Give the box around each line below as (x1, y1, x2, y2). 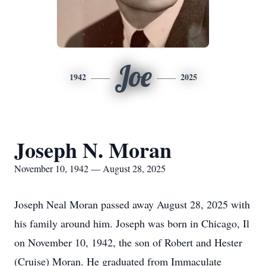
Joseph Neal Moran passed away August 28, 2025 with (14, 197, 250, 211)
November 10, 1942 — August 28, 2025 (14, 162, 166, 175)
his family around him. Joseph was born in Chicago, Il (14, 216, 249, 230)
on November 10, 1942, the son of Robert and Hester (14, 235, 242, 249)
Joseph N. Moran (14, 134, 172, 165)
